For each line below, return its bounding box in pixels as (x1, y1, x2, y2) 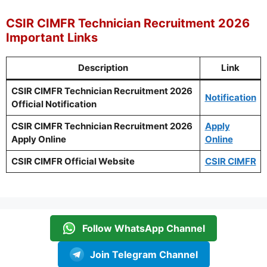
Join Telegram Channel (89, 248, 198, 260)
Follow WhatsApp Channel (82, 222, 205, 234)
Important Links (6, 30, 98, 45)
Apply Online (11, 133, 66, 145)
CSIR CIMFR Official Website (11, 156, 135, 167)
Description (78, 62, 128, 74)
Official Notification (11, 98, 97, 110)
